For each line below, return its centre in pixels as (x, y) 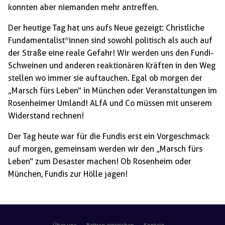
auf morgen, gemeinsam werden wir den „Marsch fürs (105, 149)
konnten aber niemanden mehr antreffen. (83, 8)
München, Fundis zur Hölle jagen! (68, 174)
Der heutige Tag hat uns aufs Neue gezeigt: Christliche (106, 28)
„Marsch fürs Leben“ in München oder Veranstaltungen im (113, 91)
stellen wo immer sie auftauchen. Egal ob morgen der (105, 78)
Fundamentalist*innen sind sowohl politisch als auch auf (110, 41)
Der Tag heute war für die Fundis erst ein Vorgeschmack (109, 137)
